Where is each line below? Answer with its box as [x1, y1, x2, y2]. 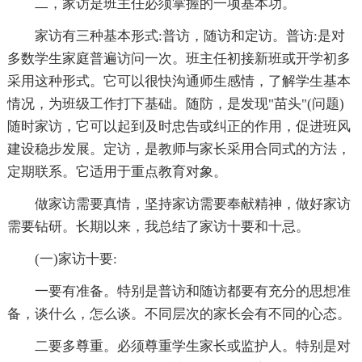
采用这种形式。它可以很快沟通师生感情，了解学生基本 [6, 74, 351, 90]
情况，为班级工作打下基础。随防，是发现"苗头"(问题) [6, 96, 344, 112]
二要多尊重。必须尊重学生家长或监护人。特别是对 [34, 339, 351, 355]
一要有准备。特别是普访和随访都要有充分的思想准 [34, 284, 351, 300]
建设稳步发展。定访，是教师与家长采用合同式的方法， [6, 141, 351, 158]
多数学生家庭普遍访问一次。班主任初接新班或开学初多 [6, 51, 351, 67]
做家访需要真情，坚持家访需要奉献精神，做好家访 [34, 196, 351, 213]
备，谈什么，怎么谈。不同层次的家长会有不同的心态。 [6, 306, 351, 322]
